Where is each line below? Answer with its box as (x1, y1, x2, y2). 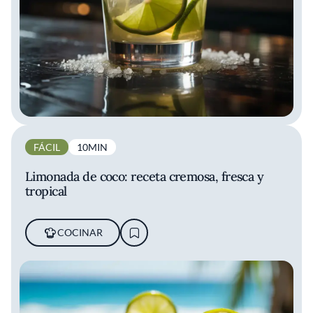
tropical (25, 183, 67, 200)
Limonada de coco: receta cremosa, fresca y (25, 168, 264, 185)
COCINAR (57, 226, 103, 239)
